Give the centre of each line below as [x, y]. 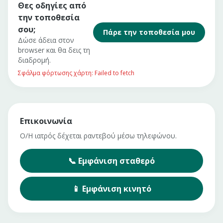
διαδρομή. [34, 60]
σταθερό [137, 161]
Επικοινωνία [46, 121]
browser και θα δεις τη [54, 50]
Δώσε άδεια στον [46, 40]
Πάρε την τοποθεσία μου [149, 32]
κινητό [137, 189]
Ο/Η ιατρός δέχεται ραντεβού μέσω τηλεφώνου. [98, 136]
